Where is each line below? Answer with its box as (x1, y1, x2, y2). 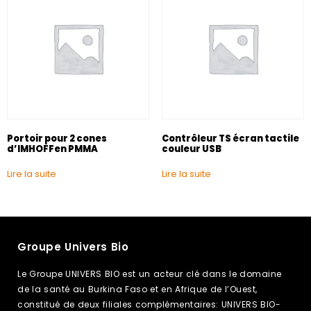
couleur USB (161, 142, 221, 155)
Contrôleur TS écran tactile (161, 131, 299, 145)
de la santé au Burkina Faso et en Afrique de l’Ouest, (17, 283, 258, 296)
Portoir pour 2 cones (7, 131, 107, 145)
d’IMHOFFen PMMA (7, 142, 98, 155)
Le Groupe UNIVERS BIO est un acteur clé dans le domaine (17, 268, 282, 280)
